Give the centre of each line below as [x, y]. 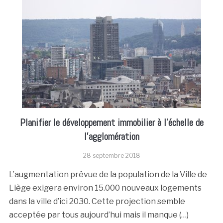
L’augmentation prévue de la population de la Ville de [108, 174]
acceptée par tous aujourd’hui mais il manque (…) [99, 215]
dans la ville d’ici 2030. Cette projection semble [97, 201]
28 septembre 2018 [111, 156]
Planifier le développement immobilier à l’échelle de [111, 122]
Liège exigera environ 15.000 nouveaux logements [105, 188]
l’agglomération [111, 136]
